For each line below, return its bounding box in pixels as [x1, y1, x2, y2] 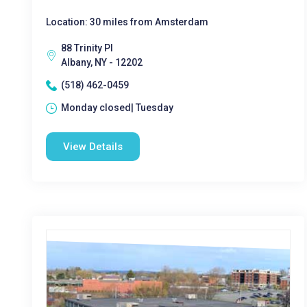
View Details [63, 140, 123, 153]
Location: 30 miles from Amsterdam [46, 16, 208, 27]
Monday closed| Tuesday [61, 102, 173, 113]
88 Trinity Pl [61, 42, 113, 53]
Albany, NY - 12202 [61, 57, 143, 68]
